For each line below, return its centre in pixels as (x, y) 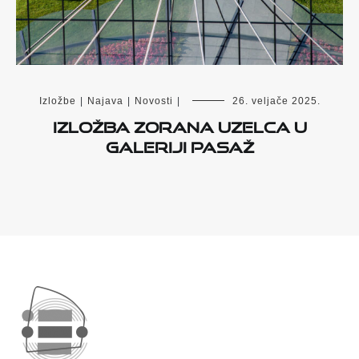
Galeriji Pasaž (179, 145)
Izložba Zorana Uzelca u (179, 125)
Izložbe (57, 101)
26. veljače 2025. (276, 101)
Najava (105, 101)
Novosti (153, 101)
